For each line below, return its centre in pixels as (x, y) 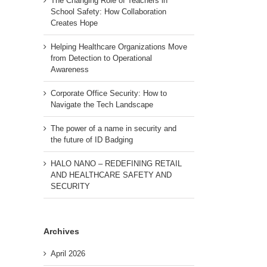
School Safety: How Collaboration (108, 11)
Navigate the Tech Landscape (102, 104)
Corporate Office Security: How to (109, 93)
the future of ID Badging (92, 139)
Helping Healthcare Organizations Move (119, 46)
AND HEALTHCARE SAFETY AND (111, 175)
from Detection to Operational (101, 58)
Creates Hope (74, 23)
